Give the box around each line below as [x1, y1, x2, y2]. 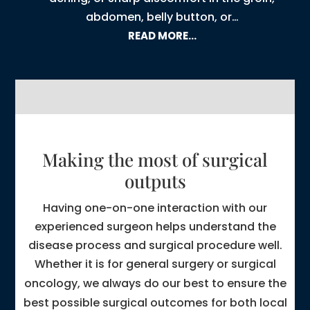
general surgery [125, 256, 214, 273]
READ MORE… [127, 28, 197, 44]
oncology [24, 275, 77, 292]
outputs [124, 169, 186, 194]
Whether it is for [34, 256, 126, 273]
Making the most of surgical [42, 147, 268, 172]
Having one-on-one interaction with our [43, 200, 267, 217]
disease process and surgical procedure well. [28, 237, 282, 254]
